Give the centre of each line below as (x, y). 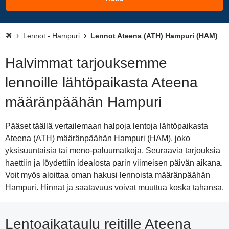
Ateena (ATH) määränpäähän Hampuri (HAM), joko (98, 138)
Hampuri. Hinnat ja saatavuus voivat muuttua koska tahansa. (114, 187)
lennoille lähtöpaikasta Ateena (101, 83)
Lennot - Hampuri (51, 36)
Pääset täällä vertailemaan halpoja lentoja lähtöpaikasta (107, 126)
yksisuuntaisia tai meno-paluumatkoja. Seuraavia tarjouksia (113, 151)
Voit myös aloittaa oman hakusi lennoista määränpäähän (108, 175)
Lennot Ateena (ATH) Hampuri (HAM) (153, 36)
